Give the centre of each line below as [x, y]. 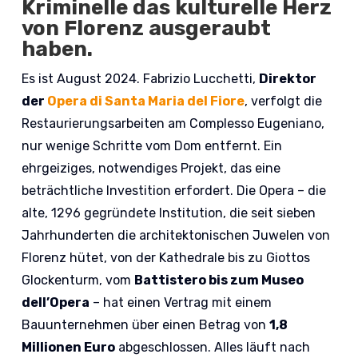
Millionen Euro [69, 348]
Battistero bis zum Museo [219, 280]
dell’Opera [56, 303]
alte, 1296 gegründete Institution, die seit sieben [169, 213]
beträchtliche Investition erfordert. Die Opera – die [174, 191]
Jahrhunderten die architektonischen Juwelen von [176, 236]
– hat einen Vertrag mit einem [181, 303]
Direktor [288, 79]
